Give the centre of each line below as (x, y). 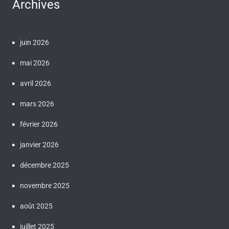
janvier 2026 (39, 145)
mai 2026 (35, 63)
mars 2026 (37, 104)
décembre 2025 (44, 165)
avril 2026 (36, 83)
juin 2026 (35, 42)
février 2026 (39, 124)
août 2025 (36, 206)
